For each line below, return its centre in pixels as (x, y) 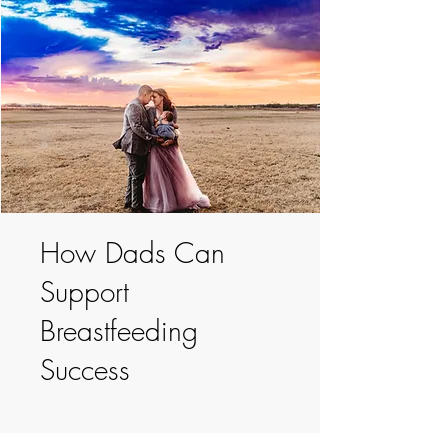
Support (84, 292)
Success (85, 370)
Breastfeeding (119, 331)
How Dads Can (132, 253)
